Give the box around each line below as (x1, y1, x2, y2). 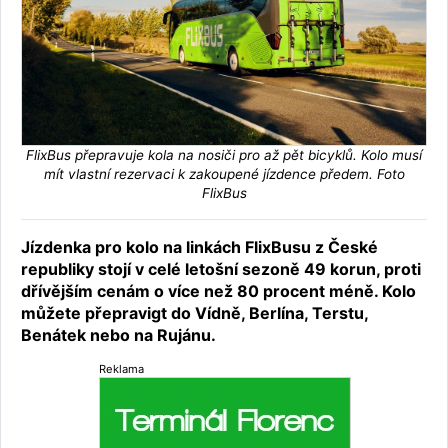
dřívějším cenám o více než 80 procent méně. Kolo (21, 281, 416, 302)
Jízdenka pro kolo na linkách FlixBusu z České (21, 237, 378, 258)
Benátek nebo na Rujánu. (21, 325, 216, 346)
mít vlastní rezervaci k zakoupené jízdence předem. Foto (43, 166, 405, 183)
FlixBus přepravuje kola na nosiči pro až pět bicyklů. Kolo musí (26, 147, 422, 164)
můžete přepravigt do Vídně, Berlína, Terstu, (21, 303, 368, 324)
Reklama (99, 362, 144, 377)
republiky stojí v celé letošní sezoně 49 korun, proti (21, 259, 421, 280)
